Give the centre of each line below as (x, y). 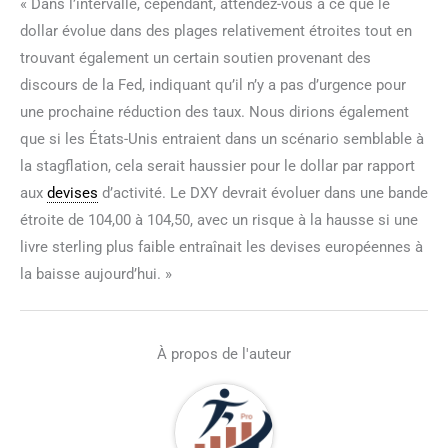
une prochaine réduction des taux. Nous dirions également (214, 111)
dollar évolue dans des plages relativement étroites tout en (216, 30)
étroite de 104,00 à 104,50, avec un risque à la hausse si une (219, 219)
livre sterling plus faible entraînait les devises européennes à (221, 246)
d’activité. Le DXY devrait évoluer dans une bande (263, 192)
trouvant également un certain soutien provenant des (195, 57)
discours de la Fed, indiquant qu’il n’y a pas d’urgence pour (213, 84)
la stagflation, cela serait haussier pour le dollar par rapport (217, 165)
